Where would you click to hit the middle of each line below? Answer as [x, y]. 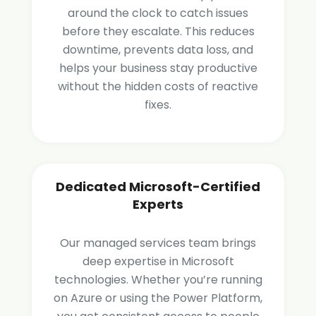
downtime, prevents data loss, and [158, 50]
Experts [158, 205]
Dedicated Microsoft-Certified [158, 187]
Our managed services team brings [158, 243]
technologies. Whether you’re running [158, 280]
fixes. [158, 105]
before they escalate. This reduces [158, 32]
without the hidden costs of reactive [158, 87]
